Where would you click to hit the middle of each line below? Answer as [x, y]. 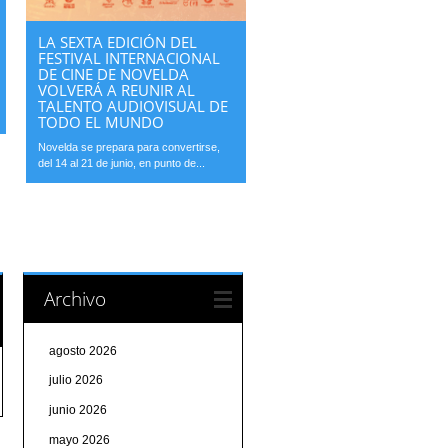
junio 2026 [77, 409]
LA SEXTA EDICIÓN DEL [118, 42]
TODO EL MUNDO [101, 122]
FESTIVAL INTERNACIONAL [129, 58]
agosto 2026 [82, 350]
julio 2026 [75, 380]
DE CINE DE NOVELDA [114, 74]
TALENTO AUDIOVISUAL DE [133, 106]
